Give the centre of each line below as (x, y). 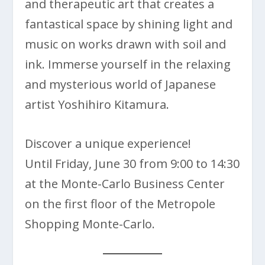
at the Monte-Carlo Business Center (125, 184)
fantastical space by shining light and (129, 24)
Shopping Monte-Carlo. (90, 224)
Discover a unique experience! (108, 144)
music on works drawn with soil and (126, 44)
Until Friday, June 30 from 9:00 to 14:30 (132, 164)
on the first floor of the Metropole (120, 204)
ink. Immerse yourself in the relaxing (128, 64)
